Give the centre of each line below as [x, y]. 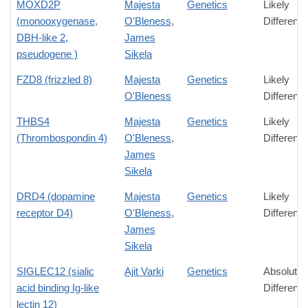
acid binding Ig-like [58, 288]
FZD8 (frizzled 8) [54, 80]
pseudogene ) [47, 54]
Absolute [283, 272]
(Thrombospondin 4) [62, 138]
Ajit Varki [144, 272]
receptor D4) [45, 213]
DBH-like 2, [42, 38]
